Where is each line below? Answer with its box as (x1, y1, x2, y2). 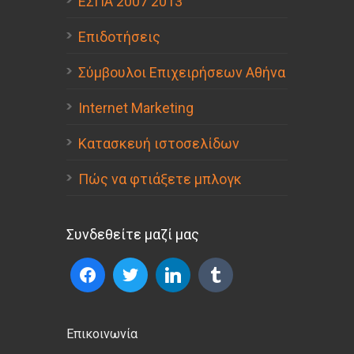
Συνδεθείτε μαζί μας (66, 226, 199, 243)
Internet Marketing (78, 100, 194, 117)
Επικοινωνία (66, 326, 137, 342)
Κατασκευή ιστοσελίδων (78, 135, 239, 153)
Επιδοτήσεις (78, 28, 160, 46)
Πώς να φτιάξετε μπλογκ (78, 171, 242, 188)
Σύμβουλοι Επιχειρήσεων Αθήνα (78, 64, 285, 81)
